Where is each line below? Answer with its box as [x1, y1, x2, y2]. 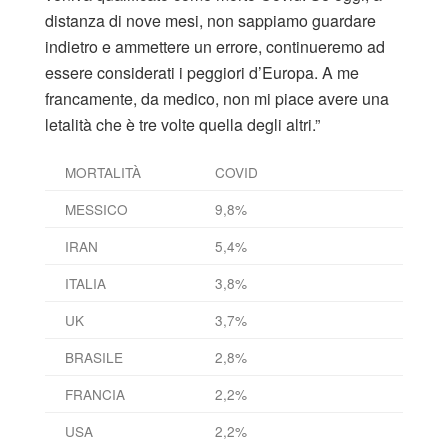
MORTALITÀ [65, 161, 141, 182]
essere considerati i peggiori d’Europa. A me [45, 60, 359, 84]
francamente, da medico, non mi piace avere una [45, 86, 389, 110]
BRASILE [65, 346, 123, 367]
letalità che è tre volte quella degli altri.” [45, 112, 320, 136]
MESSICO [65, 198, 128, 219]
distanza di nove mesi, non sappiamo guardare [45, 8, 376, 32]
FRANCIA [65, 383, 125, 404]
